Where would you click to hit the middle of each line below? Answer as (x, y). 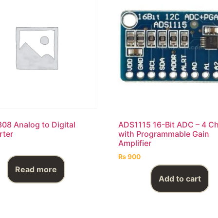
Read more (36, 170)
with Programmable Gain (164, 134)
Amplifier (135, 143)
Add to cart (180, 179)
